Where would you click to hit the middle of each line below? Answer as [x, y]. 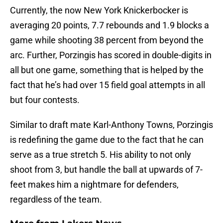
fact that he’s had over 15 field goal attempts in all [108, 85]
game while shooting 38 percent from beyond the [107, 40]
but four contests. [45, 100]
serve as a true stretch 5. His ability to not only [101, 155]
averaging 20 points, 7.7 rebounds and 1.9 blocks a [110, 25]
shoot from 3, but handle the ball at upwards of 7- [106, 170]
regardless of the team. [56, 200]
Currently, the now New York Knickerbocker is [99, 10]
